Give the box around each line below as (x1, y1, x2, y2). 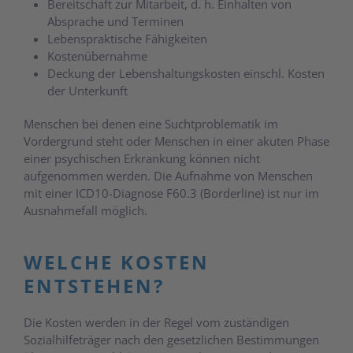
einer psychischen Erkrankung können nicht (24, 150, 260, 166)
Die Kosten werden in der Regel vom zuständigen (24, 314, 289, 330)
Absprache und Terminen (47, 13, 184, 29)
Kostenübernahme (47, 47, 147, 64)
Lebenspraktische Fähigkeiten (47, 30, 207, 46)
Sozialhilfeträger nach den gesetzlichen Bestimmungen (24, 331, 319, 347)
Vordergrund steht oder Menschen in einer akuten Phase (24, 132, 329, 149)
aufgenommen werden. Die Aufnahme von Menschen (24, 167, 313, 184)
